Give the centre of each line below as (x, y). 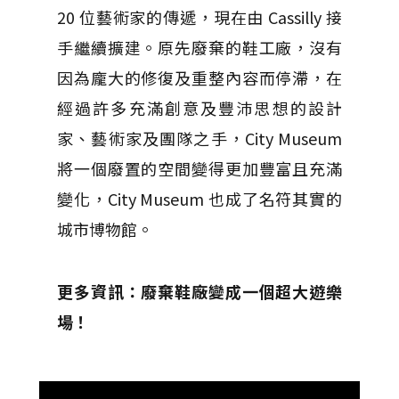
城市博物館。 (105, 228)
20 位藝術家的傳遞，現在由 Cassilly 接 (199, 16)
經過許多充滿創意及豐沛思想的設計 (199, 107)
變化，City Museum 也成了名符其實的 (199, 198)
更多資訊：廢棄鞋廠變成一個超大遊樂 (199, 291)
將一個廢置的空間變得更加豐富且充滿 (199, 168)
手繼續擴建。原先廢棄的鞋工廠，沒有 (199, 47)
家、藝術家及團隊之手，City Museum (199, 138)
